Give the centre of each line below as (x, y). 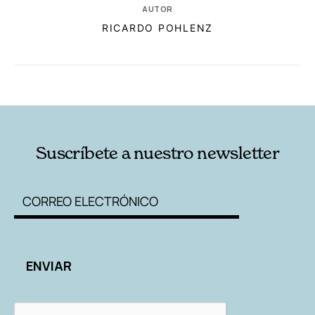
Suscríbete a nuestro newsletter (157, 153)
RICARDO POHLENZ (157, 28)
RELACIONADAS (72, 84)
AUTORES (215, 84)
